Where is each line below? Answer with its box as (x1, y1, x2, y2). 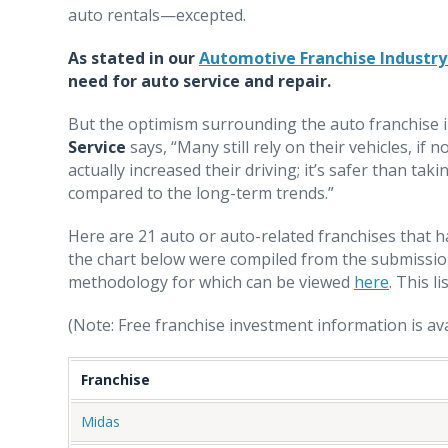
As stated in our (68, 46, 199, 69)
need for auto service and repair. (68, 69, 331, 92)
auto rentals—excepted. (68, 3, 246, 26)
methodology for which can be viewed (68, 270, 354, 293)
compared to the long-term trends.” (68, 181, 334, 204)
